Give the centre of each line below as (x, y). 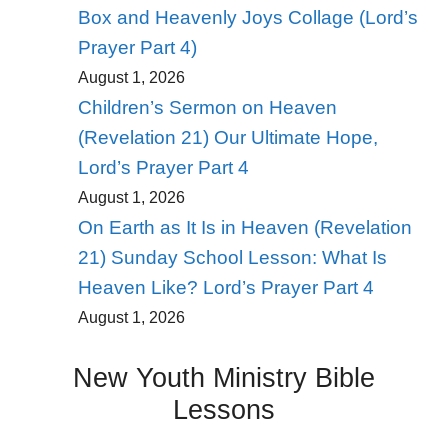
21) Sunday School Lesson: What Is (232, 258)
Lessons (224, 410)
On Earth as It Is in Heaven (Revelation (244, 228)
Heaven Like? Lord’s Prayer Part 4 (225, 288)
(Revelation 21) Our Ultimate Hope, (227, 138)
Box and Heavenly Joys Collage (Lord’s (247, 18)
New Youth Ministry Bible (224, 378)
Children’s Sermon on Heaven (207, 108)
